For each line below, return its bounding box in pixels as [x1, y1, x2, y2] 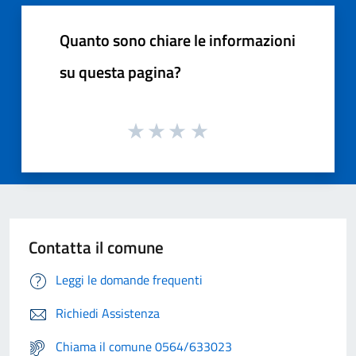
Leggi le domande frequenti [56, 269, 203, 289]
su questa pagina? [60, 60, 181, 84]
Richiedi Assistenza [56, 303, 160, 323]
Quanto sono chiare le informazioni [60, 28, 296, 52]
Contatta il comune [29, 234, 164, 260]
